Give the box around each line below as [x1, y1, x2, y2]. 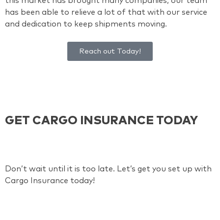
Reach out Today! [79, 48, 141, 55]
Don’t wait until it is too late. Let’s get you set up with [5, 165, 212, 173]
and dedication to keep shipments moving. [5, 20, 169, 28]
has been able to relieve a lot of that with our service [5, 8, 207, 17]
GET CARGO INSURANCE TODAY [5, 115, 198, 127]
